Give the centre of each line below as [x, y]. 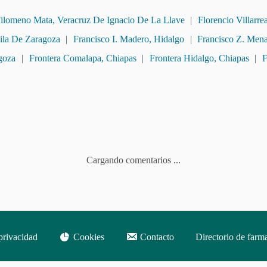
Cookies [87, 237]
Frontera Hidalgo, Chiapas [199, 58]
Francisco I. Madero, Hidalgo [128, 39]
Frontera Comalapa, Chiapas [83, 58]
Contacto [156, 237]
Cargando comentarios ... [133, 160]
